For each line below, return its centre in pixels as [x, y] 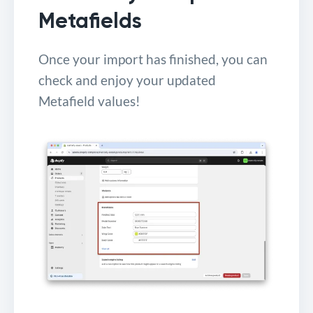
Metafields [90, 21]
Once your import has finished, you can [153, 59]
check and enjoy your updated [127, 80]
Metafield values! [89, 101]
